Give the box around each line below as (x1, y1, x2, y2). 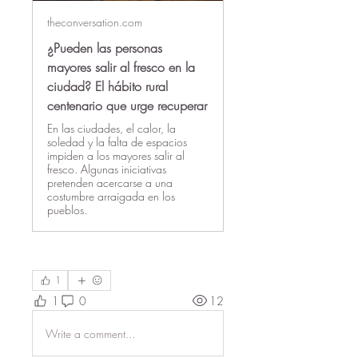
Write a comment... (46, 325, 135, 341)
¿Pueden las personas (47, 39, 162, 57)
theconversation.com (47, 14, 142, 30)
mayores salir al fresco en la (47, 58, 195, 76)
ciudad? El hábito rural (47, 78, 168, 95)
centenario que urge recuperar (47, 97, 207, 114)
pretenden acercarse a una (47, 175, 173, 190)
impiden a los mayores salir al (47, 148, 185, 163)
